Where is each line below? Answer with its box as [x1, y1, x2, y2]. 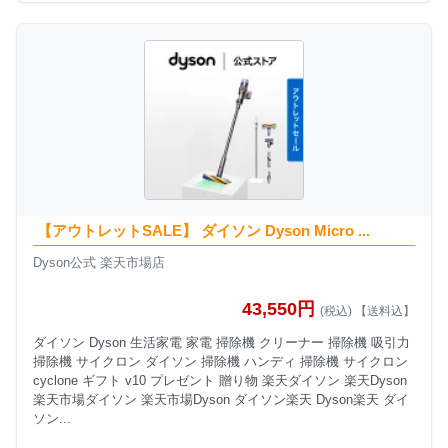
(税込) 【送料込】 [320, 303, 415, 318]
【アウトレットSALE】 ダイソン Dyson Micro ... [36, 222, 370, 240]
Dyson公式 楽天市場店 [33, 255, 165, 271]
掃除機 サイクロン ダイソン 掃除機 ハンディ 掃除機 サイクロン [33, 353, 408, 369]
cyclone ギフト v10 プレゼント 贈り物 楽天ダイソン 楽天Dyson [33, 372, 407, 388]
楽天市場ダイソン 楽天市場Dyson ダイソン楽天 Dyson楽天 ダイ [33, 391, 409, 407]
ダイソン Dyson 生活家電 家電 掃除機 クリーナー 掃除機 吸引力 [33, 334, 410, 350]
